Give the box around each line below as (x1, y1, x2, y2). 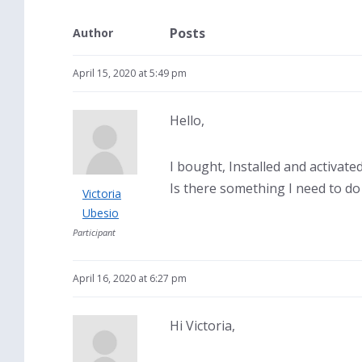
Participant (73, 226, 116, 238)
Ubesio (82, 205, 119, 221)
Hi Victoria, (170, 317, 235, 335)
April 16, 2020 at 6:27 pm (73, 271, 187, 285)
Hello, (170, 112, 204, 129)
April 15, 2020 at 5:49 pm (73, 66, 187, 80)
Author (73, 25, 113, 40)
